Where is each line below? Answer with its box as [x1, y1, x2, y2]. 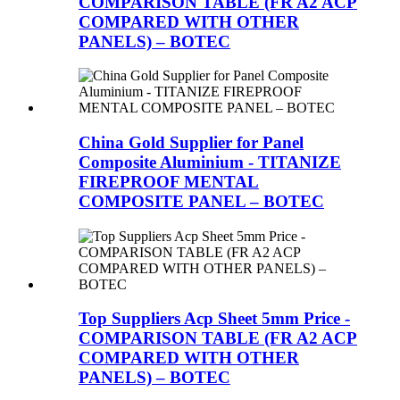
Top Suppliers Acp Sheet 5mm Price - [79, 309, 350, 329]
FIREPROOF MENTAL [79, 171, 259, 191]
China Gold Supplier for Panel [79, 132, 304, 152]
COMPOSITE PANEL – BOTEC [79, 191, 324, 211]
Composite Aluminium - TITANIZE [79, 152, 341, 171]
